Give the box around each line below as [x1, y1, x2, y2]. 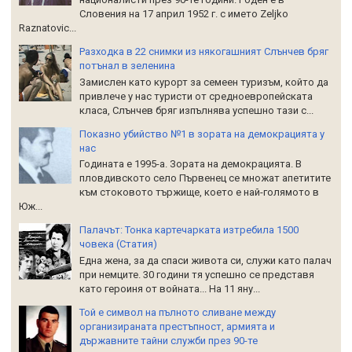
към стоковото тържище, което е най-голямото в [79, 186, 319, 199]
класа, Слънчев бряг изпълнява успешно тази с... [79, 104, 313, 116]
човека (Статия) [79, 238, 157, 251]
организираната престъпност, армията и [79, 321, 275, 333]
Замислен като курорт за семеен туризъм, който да [79, 75, 328, 88]
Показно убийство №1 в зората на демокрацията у [79, 127, 324, 140]
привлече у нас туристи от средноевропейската [79, 90, 313, 102]
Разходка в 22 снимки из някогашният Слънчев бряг [79, 46, 328, 58]
